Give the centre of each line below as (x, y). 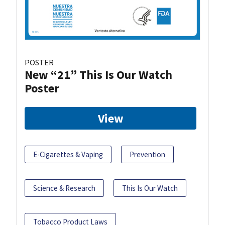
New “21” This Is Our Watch (98, 75)
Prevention (147, 155)
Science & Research (64, 188)
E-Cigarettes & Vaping (68, 155)
